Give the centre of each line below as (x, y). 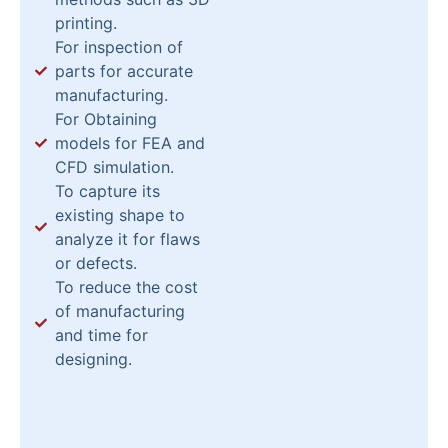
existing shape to (120, 215)
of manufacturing (120, 311)
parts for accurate (124, 71)
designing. (93, 359)
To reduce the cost (126, 287)
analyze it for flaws (127, 239)
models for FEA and (130, 143)
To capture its (107, 191)
